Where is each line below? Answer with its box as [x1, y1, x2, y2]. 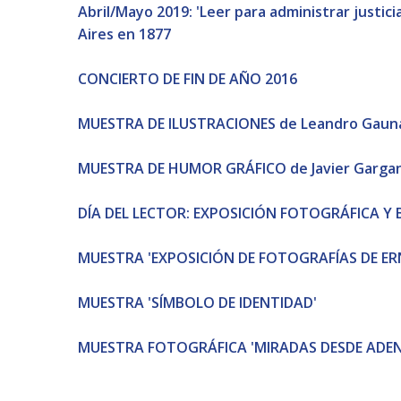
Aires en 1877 [78, 23, 171, 44]
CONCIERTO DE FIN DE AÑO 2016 [78, 68, 297, 89]
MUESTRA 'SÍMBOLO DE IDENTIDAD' [78, 292, 317, 312]
